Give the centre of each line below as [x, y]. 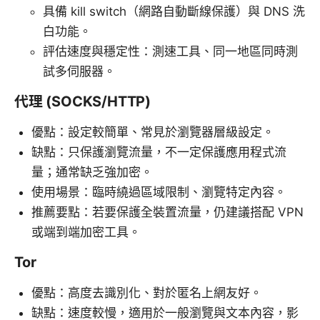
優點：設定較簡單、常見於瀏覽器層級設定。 [153, 132]
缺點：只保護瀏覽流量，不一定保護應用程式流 [159, 152]
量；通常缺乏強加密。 [92, 172]
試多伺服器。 [79, 72]
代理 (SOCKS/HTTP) [83, 102]
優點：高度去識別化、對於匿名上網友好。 [147, 293]
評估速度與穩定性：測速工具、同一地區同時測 [170, 52]
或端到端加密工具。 [86, 232]
